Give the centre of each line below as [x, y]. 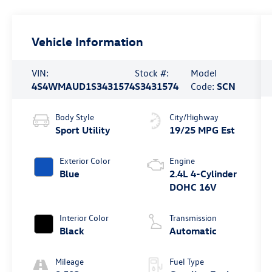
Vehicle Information [88, 41]
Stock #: [152, 73]
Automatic [193, 231]
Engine [182, 161]
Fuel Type [186, 262]
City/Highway [194, 117]
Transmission [193, 218]
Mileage [70, 262]
